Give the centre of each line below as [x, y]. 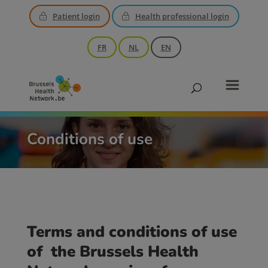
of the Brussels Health [112, 252]
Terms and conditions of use [132, 232]
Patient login [76, 16]
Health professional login [182, 16]
